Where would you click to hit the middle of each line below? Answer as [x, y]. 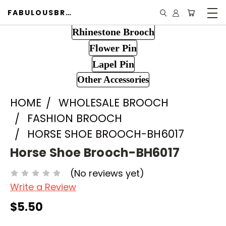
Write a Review [43, 187]
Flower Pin [113, 48]
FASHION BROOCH [75, 118]
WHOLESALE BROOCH [114, 103]
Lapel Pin [113, 64]
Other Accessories [113, 79]
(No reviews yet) [107, 173]
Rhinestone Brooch [113, 32]
